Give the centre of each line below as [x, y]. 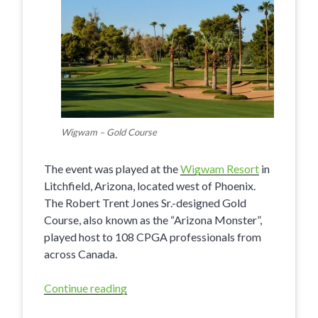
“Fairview [150, 287]
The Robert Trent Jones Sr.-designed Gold [145, 202]
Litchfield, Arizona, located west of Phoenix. [150, 185]
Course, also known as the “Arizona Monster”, [153, 219]
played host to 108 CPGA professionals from [153, 236]
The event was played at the [112, 168]
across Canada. [81, 253]
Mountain [151, 305]
